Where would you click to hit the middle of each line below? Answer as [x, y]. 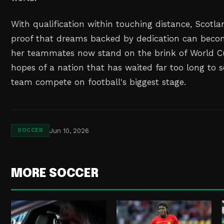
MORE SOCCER [55, 174]
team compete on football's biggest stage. [99, 82]
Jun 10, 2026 [69, 130]
